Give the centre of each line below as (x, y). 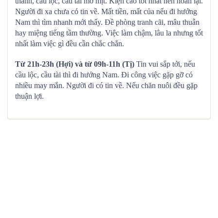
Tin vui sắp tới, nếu (166, 64)
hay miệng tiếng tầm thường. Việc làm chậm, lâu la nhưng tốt (109, 33)
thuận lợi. (29, 96)
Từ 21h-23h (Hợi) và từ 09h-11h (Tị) (75, 64)
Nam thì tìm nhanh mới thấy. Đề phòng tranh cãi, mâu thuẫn (107, 22)
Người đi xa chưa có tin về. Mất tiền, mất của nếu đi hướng (106, 11)
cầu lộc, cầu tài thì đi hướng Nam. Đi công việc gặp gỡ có (104, 75)
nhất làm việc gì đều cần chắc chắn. (70, 44)
